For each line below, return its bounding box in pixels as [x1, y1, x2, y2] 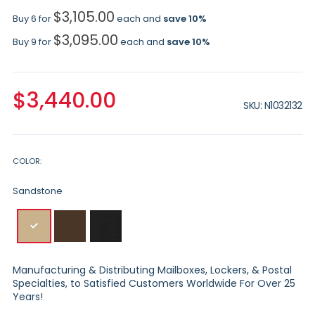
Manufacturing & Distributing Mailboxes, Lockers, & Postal [12, 263, 292, 278]
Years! [12, 290, 43, 304]
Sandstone [12, 184, 63, 198]
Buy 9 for [12, 35, 53, 49]
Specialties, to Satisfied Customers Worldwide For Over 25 [12, 276, 295, 291]
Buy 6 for [12, 11, 53, 25]
